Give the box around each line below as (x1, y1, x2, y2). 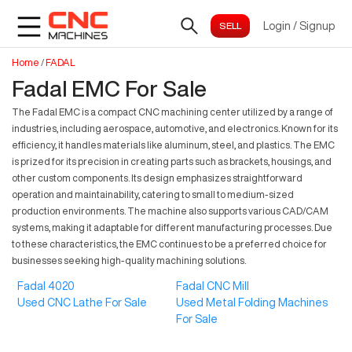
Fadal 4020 (17, 280, 75, 292)
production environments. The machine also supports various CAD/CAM (12, 206, 328, 216)
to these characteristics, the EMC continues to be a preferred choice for (12, 239, 327, 249)
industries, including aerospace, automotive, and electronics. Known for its (12, 123, 338, 134)
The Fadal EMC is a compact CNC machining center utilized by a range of (12, 107, 333, 117)
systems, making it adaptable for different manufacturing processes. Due (12, 222, 332, 233)
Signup (299, 20, 335, 31)
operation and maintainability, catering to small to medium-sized (12, 189, 294, 200)
